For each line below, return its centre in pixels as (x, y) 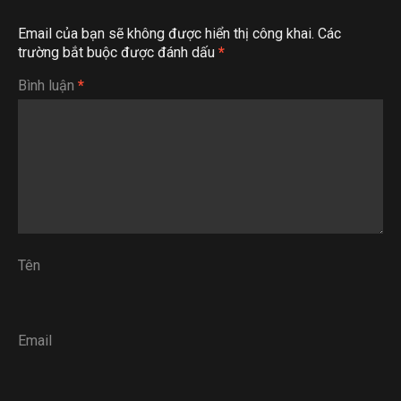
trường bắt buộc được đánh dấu (118, 52)
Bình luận (48, 85)
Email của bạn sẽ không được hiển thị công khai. (166, 34)
